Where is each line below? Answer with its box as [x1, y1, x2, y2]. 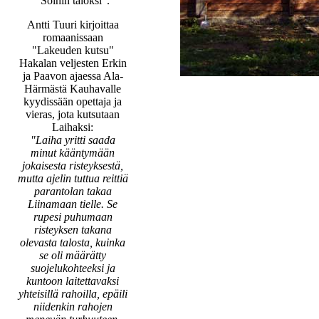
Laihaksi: [52, 120, 93, 133]
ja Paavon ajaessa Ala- [22, 69, 123, 82]
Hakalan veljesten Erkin [19, 56, 127, 69]
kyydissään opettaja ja [23, 95, 122, 108]
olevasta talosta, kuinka [20, 236, 125, 249]
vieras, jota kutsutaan [26, 108, 120, 120]
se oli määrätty [39, 249, 106, 261]
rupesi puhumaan [33, 210, 113, 223]
